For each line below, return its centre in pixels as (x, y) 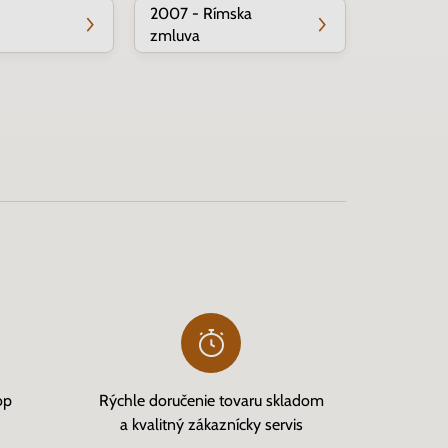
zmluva (175, 35)
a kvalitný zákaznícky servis (211, 424)
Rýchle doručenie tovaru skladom (211, 400)
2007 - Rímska (201, 13)
